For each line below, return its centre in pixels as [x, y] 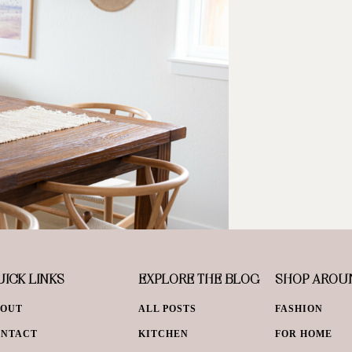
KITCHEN [163, 334]
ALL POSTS [167, 309]
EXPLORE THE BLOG [199, 279]
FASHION [299, 309]
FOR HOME [304, 334]
